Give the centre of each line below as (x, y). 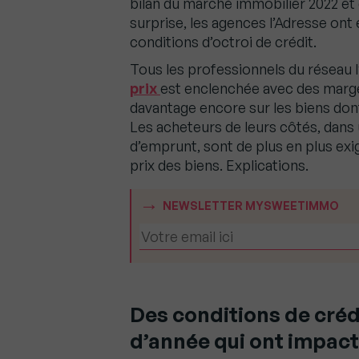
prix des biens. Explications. (219, 165)
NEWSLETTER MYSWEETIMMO (251, 206)
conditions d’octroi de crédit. (223, 42)
